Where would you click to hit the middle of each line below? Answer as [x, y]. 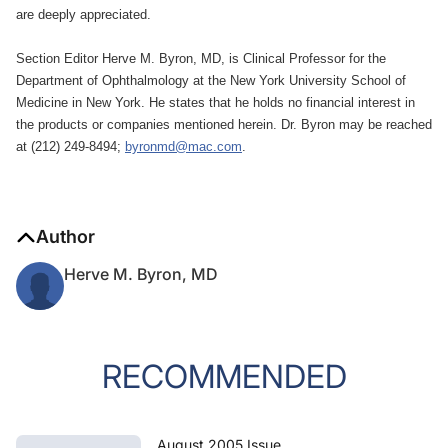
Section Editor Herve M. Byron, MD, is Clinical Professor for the [201, 58]
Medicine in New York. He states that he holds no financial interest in [215, 102]
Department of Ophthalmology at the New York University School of [211, 80]
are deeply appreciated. [85, 14]
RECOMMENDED [224, 376]
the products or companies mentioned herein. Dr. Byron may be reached [224, 124]
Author [65, 236]
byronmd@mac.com [183, 146]
